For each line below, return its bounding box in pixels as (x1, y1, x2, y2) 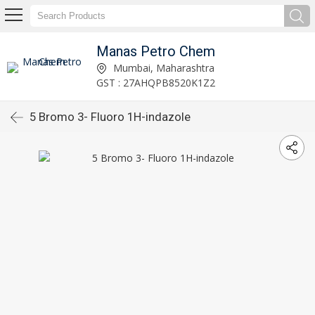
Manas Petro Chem (96, 42, 216, 60)
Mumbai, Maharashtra (110, 60, 215, 75)
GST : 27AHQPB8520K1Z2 (96, 75, 216, 89)
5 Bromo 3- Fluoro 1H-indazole (30, 110, 191, 124)
